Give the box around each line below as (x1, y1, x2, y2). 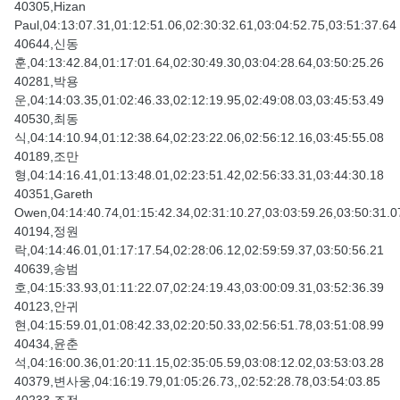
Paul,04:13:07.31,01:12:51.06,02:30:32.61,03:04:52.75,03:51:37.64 (14, 18, 396, 33)
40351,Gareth (14, 187, 93, 202)
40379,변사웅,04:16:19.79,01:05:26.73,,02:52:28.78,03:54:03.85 (14, 374, 380, 389)
